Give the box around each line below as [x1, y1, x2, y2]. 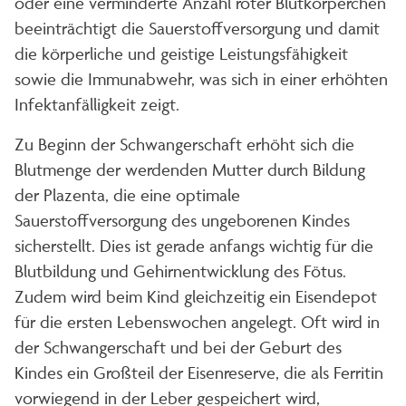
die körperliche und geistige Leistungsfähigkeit [14, 43, 348, 65]
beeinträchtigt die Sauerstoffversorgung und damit [14, 17, 380, 40]
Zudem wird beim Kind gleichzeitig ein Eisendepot [14, 285, 377, 308]
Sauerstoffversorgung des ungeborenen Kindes [14, 209, 350, 232]
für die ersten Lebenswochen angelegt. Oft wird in [14, 311, 380, 333]
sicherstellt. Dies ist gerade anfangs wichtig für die [14, 235, 373, 257]
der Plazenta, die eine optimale [14, 184, 240, 207]
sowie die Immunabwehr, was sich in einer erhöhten [14, 68, 388, 91]
